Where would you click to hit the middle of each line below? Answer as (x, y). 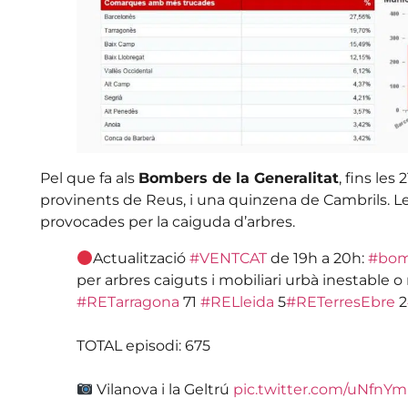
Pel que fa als (89, 178)
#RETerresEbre (340, 302)
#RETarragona (127, 302)
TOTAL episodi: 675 (143, 346)
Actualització (142, 259)
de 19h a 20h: (318, 259)
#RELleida (237, 302)
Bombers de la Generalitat (238, 178)
